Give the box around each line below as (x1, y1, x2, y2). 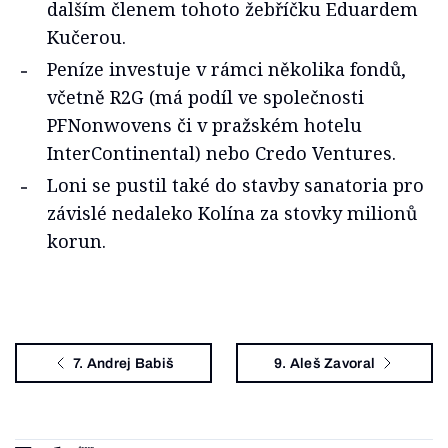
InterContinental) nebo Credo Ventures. (47, 141, 396, 165)
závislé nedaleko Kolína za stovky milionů (47, 201, 417, 225)
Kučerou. (47, 25, 126, 49)
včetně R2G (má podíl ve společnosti (47, 85, 364, 109)
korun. (47, 229, 106, 253)
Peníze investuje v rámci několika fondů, (47, 57, 406, 81)
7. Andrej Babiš (72, 355, 175, 371)
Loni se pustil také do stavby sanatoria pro (47, 173, 424, 197)
